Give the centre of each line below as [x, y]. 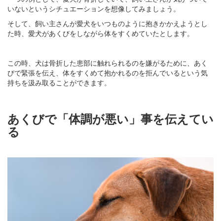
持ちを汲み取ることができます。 [59, 82]
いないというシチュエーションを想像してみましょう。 [94, 8]
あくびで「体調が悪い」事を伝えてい [110, 118]
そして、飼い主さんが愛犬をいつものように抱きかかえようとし [108, 23]
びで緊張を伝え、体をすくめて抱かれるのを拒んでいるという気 [108, 72]
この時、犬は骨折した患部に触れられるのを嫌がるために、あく [108, 62]
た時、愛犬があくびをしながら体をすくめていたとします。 [101, 33]
